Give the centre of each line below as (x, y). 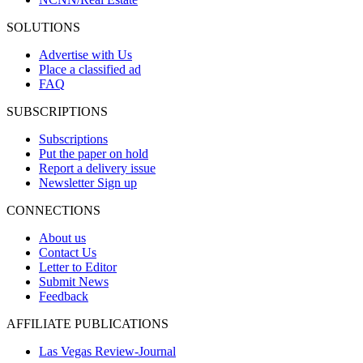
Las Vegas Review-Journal (107, 351)
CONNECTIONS (53, 210)
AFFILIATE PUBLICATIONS (88, 323)
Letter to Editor (78, 267)
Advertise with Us (85, 54)
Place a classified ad (90, 69)
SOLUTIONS (43, 27)
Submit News (74, 281)
